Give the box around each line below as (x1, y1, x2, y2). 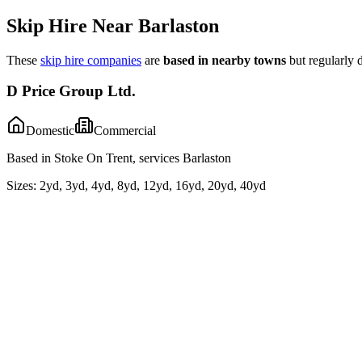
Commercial (94, 123, 156, 137)
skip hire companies (40, 53, 141, 67)
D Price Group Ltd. (6, 82, 136, 100)
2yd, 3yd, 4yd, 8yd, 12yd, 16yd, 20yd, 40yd (40, 178, 266, 192)
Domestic (26, 123, 74, 137)
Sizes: (6, 178, 36, 192)
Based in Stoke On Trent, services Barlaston (6, 150, 231, 165)
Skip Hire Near (6, 15, 138, 36)
